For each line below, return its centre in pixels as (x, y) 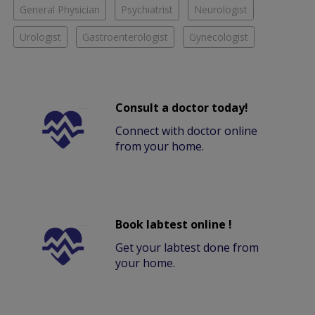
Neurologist (221, 10)
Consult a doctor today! (182, 108)
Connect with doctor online (187, 131)
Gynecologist (219, 37)
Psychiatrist (147, 10)
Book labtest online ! (174, 225)
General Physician (60, 10)
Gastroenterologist (125, 37)
